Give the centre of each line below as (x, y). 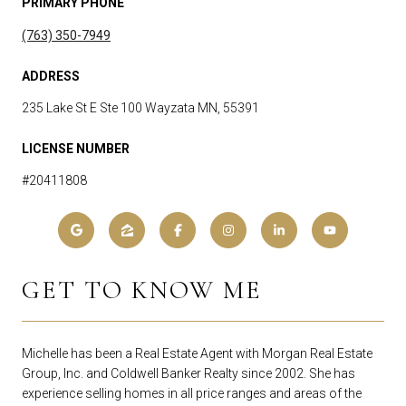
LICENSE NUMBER (76, 148)
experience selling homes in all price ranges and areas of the (192, 394)
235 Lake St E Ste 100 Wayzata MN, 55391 (140, 107)
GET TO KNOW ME (142, 290)
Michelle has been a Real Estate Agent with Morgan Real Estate (197, 354)
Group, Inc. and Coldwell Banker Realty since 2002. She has (188, 374)
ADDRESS (51, 76)
